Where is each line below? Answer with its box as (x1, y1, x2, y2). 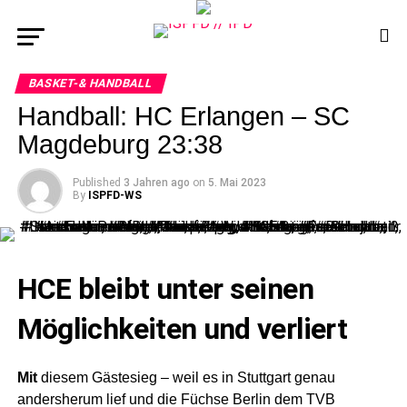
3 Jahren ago (123, 176, 190, 189)
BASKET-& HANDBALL (26, 76, 154, 90)
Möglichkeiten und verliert (16, 312, 348, 346)
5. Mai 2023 (207, 176, 266, 189)
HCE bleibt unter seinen (16, 272, 313, 306)
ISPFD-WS (87, 189, 142, 202)
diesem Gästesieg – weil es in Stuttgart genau (36, 370, 335, 385)
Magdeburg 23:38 (16, 130, 223, 159)
